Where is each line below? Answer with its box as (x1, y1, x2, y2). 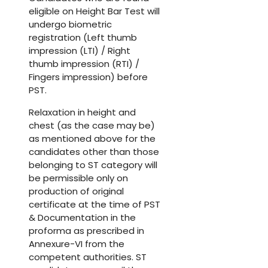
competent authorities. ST (29, 251, 147, 264)
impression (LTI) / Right (29, 44, 130, 57)
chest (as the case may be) (29, 119, 155, 132)
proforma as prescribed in (29, 224, 144, 237)
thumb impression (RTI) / (29, 57, 139, 71)
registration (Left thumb (29, 31, 137, 44)
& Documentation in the (29, 211, 136, 224)
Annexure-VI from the (29, 237, 124, 251)
